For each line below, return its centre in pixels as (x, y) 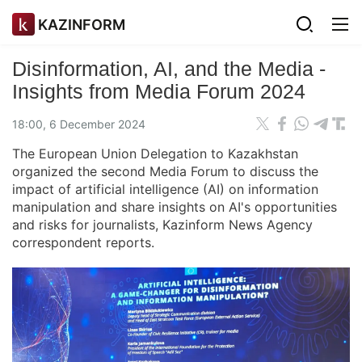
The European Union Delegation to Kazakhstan (155, 154)
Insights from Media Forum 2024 (159, 91)
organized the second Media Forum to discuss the (165, 171)
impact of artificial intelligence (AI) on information (165, 189)
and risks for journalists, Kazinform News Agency (162, 225)
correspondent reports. (83, 242)
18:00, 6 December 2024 (79, 124)
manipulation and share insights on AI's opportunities (175, 207)
